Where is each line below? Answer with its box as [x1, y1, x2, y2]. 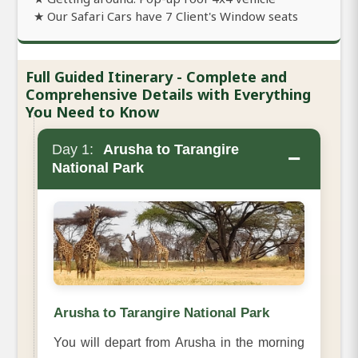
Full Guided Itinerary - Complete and [26, 66, 287, 86]
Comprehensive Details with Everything [26, 84, 311, 104]
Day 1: [52, 141, 93, 157]
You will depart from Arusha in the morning [54, 336, 304, 350]
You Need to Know [26, 101, 159, 121]
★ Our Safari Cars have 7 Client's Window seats [34, 7, 298, 24]
